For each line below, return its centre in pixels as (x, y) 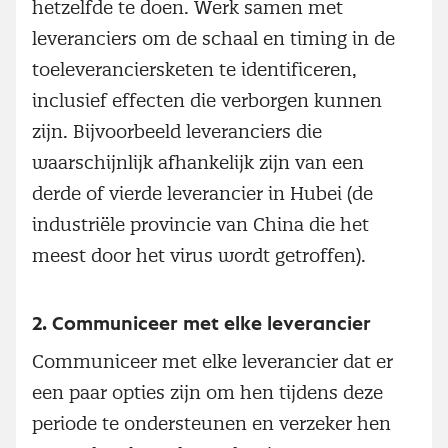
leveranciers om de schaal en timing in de (213, 38)
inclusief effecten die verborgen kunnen (207, 100)
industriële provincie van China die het (200, 224)
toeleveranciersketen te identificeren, (194, 69)
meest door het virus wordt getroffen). (199, 255)
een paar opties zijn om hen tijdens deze (207, 392)
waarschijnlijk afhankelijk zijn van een (198, 162)
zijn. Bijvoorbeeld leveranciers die (177, 131)
